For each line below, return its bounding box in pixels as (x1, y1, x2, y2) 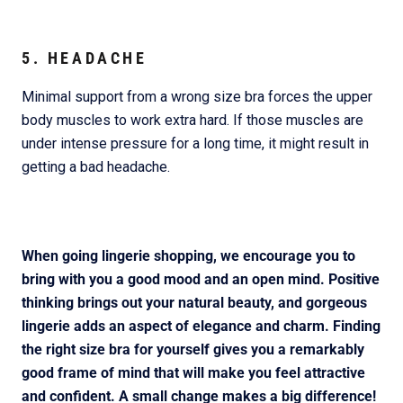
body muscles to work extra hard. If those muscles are (22, 111, 363, 129)
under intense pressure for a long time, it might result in (22, 134, 369, 152)
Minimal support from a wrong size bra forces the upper (22, 87, 372, 105)
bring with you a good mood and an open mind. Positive (22, 270, 380, 288)
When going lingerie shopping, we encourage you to (22, 246, 355, 264)
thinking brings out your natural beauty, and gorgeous (22, 293, 367, 311)
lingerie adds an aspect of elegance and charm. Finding (22, 317, 381, 335)
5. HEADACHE (22, 48, 148, 67)
